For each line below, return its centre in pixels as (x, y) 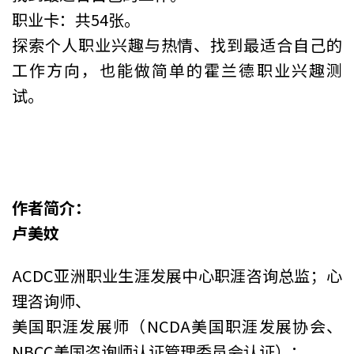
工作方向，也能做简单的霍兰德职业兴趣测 (177, 70)
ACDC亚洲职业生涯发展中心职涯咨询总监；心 (177, 275)
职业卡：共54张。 (76, 19)
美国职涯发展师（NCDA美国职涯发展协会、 (177, 326)
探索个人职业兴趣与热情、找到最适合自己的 (177, 44)
